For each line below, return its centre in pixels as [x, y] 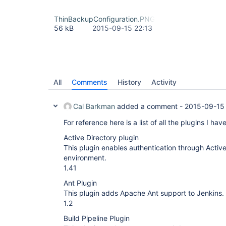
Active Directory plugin [101, 137]
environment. [85, 158]
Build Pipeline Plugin [97, 218]
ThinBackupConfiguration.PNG [104, 19]
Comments [90, 82]
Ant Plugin [80, 183]
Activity [164, 82]
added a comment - [150, 106]
